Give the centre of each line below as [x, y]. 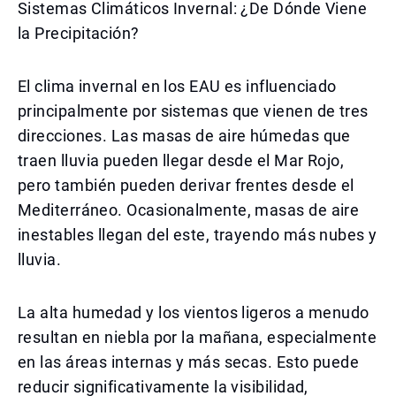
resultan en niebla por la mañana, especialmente [198, 337]
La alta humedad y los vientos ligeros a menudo [194, 312]
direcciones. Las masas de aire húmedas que [184, 136]
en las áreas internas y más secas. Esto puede [189, 362]
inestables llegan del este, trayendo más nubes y [198, 235]
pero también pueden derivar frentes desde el [186, 185]
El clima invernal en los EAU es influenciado [177, 86]
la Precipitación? [79, 33]
